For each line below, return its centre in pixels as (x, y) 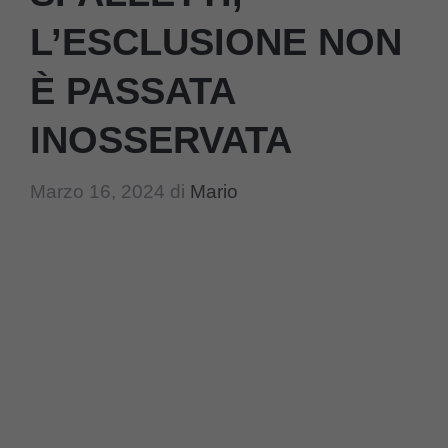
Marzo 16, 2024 (97, 191)
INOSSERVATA (161, 140)
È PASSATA (132, 91)
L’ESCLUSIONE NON (216, 42)
